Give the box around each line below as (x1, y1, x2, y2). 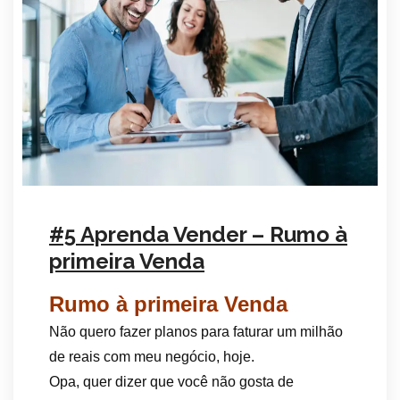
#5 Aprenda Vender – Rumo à (49, 221, 347, 247)
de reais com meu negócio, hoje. (49, 349, 254, 364)
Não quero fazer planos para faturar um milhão (49, 324, 343, 339)
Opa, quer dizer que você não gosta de (49, 374, 294, 389)
